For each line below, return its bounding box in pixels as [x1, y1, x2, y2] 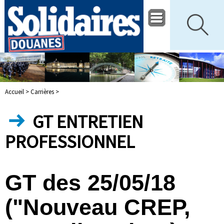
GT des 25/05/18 [5, 169, 175, 195]
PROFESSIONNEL [5, 130, 134, 153]
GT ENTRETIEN [29, 110, 143, 133]
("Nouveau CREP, [5, 194, 190, 219]
